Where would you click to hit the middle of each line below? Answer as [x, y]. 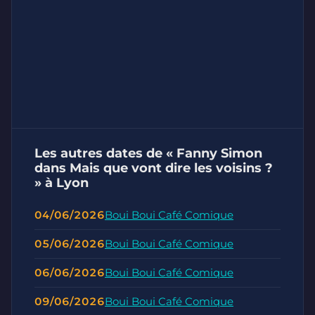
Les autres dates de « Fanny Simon [148, 153]
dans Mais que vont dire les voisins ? [154, 168]
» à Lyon [62, 182]
